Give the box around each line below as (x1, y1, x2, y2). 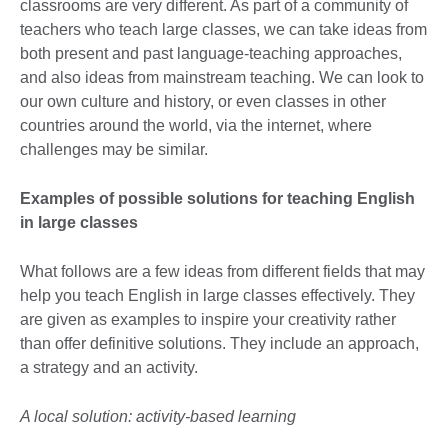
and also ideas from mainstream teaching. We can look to (20, 68, 424, 86)
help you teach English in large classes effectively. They (20, 286, 415, 304)
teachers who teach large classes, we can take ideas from (20, 20, 427, 38)
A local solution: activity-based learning (20, 407, 296, 425)
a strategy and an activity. (20, 358, 198, 376)
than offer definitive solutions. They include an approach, (20, 334, 419, 352)
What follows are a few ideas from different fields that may (20, 262, 425, 280)
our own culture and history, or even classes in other (20, 92, 386, 110)
